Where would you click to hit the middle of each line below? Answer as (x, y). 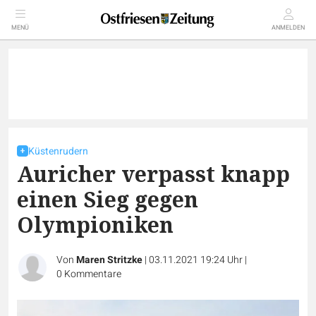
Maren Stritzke (109, 260)
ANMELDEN (288, 28)
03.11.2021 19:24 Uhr (197, 260)
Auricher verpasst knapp (153, 174)
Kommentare (93, 274)
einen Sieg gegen (108, 199)
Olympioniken (95, 225)
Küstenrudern (58, 151)
